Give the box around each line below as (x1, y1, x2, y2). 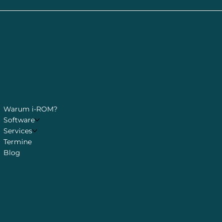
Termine (3, 137, 32, 146)
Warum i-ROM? (3, 104, 57, 113)
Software (3, 115, 35, 124)
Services (3, 126, 32, 135)
